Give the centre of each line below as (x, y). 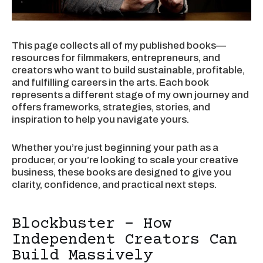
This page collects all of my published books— (119, 45)
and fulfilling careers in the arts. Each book (110, 82)
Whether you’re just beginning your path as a (115, 148)
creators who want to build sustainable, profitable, (128, 70)
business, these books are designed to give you (122, 173)
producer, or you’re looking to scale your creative (125, 160)
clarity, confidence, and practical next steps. (114, 185)
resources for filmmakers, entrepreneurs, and (116, 58)
